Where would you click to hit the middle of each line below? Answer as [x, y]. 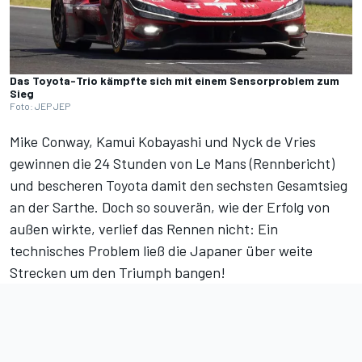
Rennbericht [292, 164]
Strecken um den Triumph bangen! [118, 273]
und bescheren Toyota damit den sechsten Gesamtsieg [179, 185]
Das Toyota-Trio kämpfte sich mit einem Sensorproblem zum [175, 81]
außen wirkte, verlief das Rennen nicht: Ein [144, 229]
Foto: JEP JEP [40, 106]
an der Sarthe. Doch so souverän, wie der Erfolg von [170, 207]
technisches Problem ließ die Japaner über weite [161, 251]
